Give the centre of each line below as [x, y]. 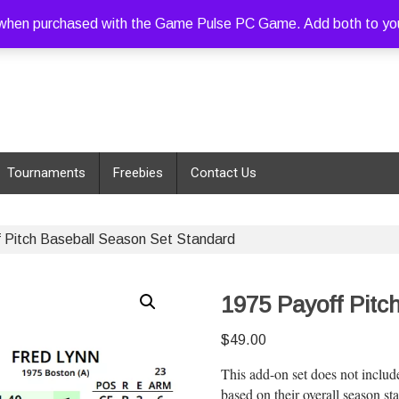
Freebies [138, 172]
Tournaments [46, 172]
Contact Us [224, 172]
